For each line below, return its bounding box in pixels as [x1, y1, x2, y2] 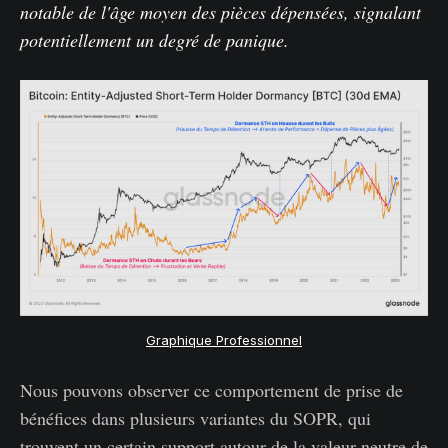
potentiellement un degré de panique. [20, 27, 289, 52]
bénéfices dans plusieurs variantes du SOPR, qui [20, 405, 371, 430]
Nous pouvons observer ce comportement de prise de [20, 377, 403, 402]
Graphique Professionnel [146, 331, 302, 348]
